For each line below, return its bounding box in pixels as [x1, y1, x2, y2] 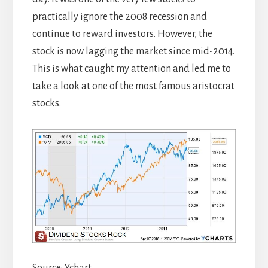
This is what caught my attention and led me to [32, 63, 231, 75]
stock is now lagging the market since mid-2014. [32, 46, 234, 57]
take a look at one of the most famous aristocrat [32, 81, 234, 92]
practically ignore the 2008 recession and [32, 11, 207, 23]
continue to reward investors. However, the [32, 29, 212, 40]
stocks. [32, 98, 61, 109]
